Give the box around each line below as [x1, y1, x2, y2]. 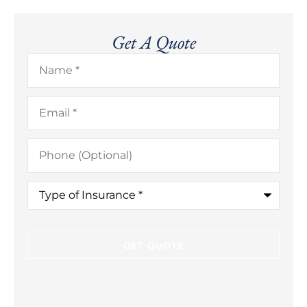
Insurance [27, 201, 81, 214]
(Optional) [27, 147, 81, 161]
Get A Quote [111, 30, 196, 54]
